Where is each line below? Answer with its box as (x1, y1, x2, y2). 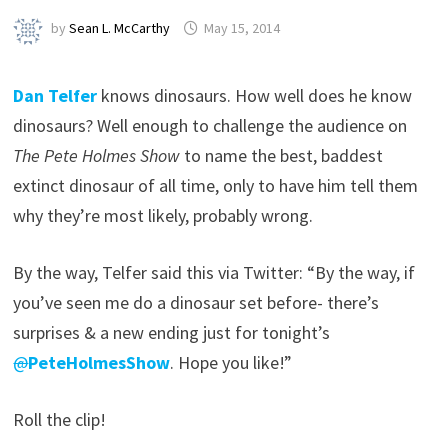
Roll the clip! (13, 408, 107, 432)
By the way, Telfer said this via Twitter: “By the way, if (13, 261, 416, 285)
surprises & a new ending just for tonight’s (13, 321, 331, 345)
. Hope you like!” (170, 351, 293, 375)
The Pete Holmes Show (13, 144, 181, 168)
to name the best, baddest (180, 144, 384, 168)
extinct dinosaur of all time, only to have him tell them (13, 174, 419, 198)
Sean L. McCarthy (69, 19, 171, 38)
